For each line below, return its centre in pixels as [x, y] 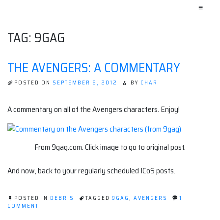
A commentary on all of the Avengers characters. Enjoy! [94, 110]
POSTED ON [33, 83]
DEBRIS [62, 198]
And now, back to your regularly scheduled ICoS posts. [91, 171]
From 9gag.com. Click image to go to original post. [110, 147]
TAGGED [99, 198]
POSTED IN [32, 198]
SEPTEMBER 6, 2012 [85, 83]
